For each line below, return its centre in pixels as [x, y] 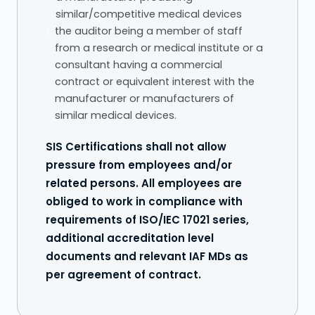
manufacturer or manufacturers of [144, 98]
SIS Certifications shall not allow [136, 147]
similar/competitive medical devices [149, 14]
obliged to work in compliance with [144, 201]
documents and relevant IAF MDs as [147, 256]
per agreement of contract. [123, 275]
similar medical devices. [116, 115]
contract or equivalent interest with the [155, 82]
